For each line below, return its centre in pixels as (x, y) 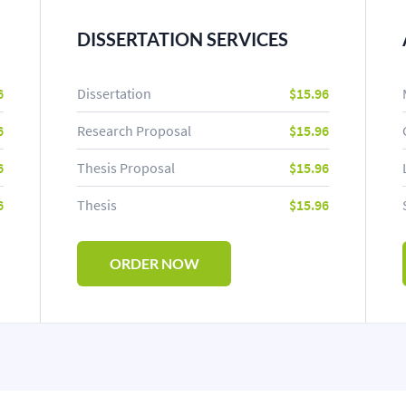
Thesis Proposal (126, 168)
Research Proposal (134, 130)
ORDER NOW (154, 263)
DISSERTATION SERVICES (183, 39)
